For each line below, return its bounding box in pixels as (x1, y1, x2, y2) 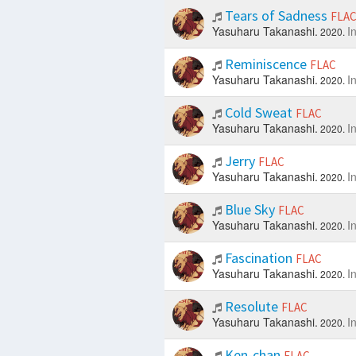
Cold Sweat (221, 103, 296, 122)
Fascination (221, 249, 296, 268)
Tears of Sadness (221, 6, 331, 25)
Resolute (221, 297, 281, 316)
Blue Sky (221, 200, 278, 219)
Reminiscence (221, 55, 310, 74)
